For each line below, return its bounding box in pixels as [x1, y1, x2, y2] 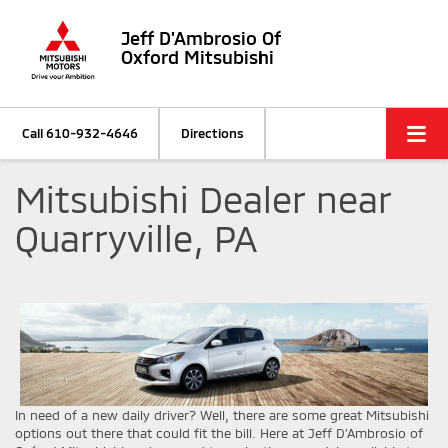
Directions [181, 124, 244, 141]
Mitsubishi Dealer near [15, 176, 392, 220]
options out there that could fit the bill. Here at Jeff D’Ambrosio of [15, 425, 423, 442]
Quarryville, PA [15, 215, 257, 259]
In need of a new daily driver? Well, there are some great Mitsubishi [15, 407, 429, 424]
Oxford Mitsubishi [121, 45, 274, 68]
